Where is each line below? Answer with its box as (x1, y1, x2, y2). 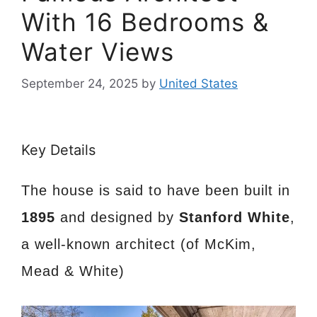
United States (159, 76, 238, 91)
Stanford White (179, 209, 290, 225)
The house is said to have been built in (21, 182, 290, 198)
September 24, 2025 (21, 76, 138, 91)
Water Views (21, 37, 174, 67)
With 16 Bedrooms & (21, 7, 269, 38)
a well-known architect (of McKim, (21, 236, 256, 252)
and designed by (55, 209, 179, 225)
